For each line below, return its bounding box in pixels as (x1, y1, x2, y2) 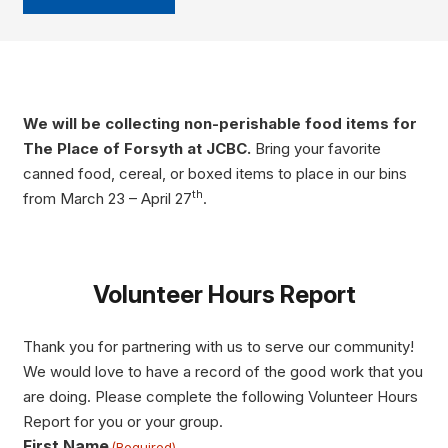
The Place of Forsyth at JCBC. (22, 138, 251, 158)
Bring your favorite (250, 138, 381, 158)
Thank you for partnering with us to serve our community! (22, 336, 414, 356)
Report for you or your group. (22, 411, 223, 431)
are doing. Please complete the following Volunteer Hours (22, 386, 418, 406)
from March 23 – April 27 (22, 188, 192, 208)
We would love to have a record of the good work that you (22, 361, 423, 381)
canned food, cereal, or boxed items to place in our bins (22, 163, 407, 183)
